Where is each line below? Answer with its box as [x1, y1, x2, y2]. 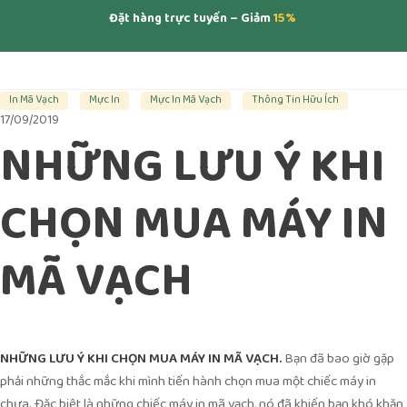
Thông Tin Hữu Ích [252, 91, 339, 110]
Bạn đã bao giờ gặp [284, 346, 394, 373]
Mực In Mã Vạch [150, 91, 222, 110]
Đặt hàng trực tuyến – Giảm [108, 6, 271, 33]
